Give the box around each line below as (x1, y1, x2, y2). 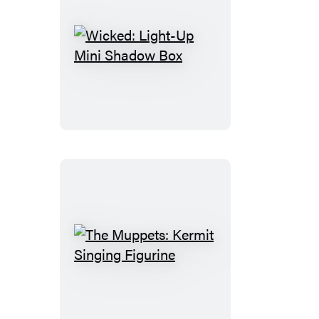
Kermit (144, 282, 186, 303)
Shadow (144, 122, 195, 144)
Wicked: (144, 43, 194, 64)
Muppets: (144, 262, 202, 283)
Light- (144, 63, 182, 84)
